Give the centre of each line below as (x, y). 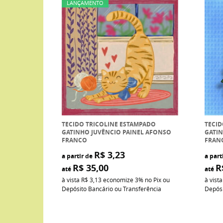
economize (118, 179)
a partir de (77, 156)
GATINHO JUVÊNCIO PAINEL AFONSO (116, 132)
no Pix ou (157, 179)
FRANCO (74, 140)
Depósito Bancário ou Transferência (111, 188)
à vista (71, 179)
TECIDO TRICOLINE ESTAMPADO (109, 124)
